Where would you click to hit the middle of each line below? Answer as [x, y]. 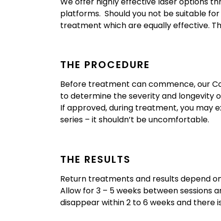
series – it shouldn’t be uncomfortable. [135, 120]
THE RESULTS [95, 159]
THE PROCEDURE [105, 65]
